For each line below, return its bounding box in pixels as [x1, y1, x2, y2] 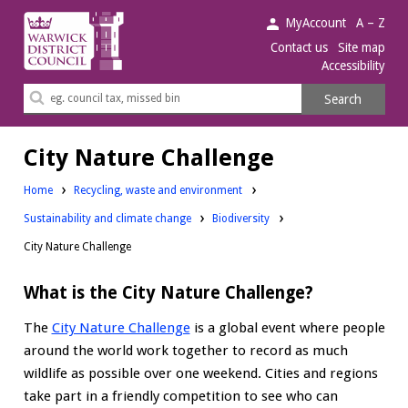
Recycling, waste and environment [74, 183, 243, 197]
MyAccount [285, 15, 347, 30]
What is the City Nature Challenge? [23, 283, 313, 303]
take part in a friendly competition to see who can [23, 387, 338, 404]
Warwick [22, 13, 76, 30]
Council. [22, 58, 73, 76]
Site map [337, 40, 385, 56]
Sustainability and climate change [23, 211, 191, 225]
